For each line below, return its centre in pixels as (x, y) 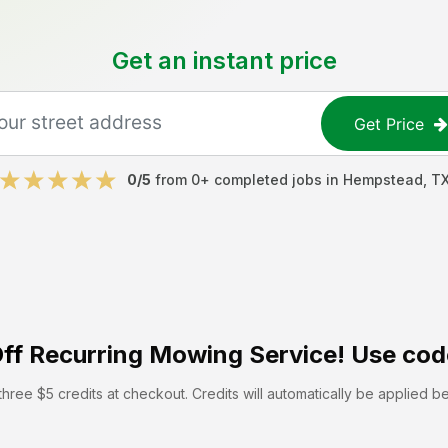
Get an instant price (224, 60)
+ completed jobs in (271, 179)
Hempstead (382, 179)
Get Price (389, 123)
